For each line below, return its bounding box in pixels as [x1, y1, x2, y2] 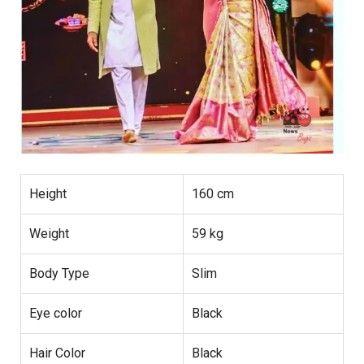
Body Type [29, 265, 89, 281]
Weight [29, 225, 69, 241]
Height [29, 185, 67, 201]
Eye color [29, 305, 82, 321]
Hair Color [29, 344, 85, 361]
